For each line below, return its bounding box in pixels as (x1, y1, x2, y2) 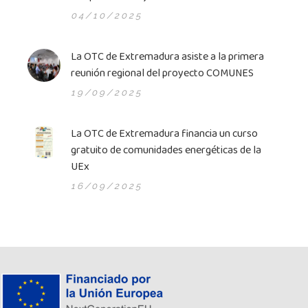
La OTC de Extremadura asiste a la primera (71, 48, 264, 65)
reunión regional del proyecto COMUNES (71, 65, 254, 82)
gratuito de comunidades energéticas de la (71, 142, 261, 159)
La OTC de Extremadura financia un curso (71, 125, 258, 142)
